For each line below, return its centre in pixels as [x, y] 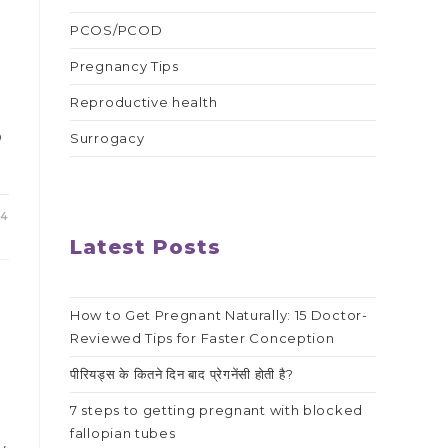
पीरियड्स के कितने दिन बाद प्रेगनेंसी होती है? [182, 374]
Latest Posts [145, 247]
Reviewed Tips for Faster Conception [202, 338]
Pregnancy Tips [124, 66]
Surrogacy [107, 138]
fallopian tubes [123, 433]
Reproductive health [144, 102]
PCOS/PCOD [116, 30]
